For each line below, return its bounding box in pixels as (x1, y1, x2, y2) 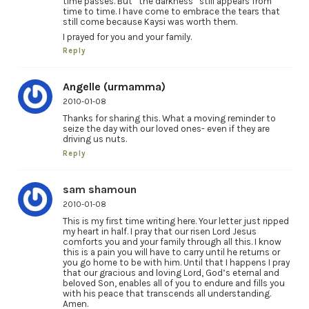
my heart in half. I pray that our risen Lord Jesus (62, 226, 257, 237)
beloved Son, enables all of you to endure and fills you (62, 278, 285, 289)
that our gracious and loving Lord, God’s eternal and (62, 268, 279, 279)
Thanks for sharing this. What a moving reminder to (62, 113, 276, 124)
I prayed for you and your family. (62, 31, 192, 42)
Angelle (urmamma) (62, 80, 166, 94)
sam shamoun (62, 183, 137, 197)
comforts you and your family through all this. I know (62, 237, 281, 248)
